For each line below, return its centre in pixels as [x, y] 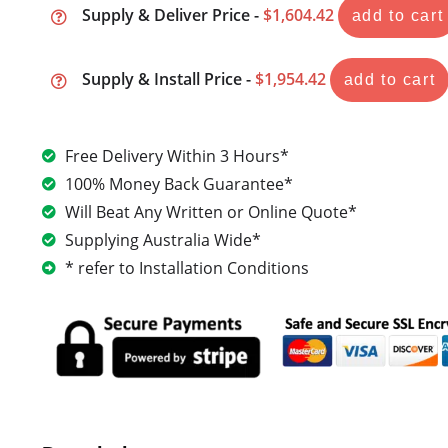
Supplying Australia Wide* [162, 240]
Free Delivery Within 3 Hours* [176, 156]
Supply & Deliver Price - [172, 15]
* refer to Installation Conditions [186, 268]
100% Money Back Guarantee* [178, 184]
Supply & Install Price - [168, 79]
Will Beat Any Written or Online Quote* [210, 212]
